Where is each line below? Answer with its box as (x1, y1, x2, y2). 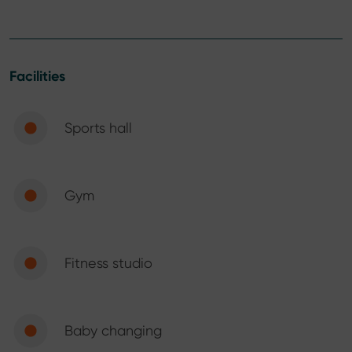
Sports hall (64, 119, 132, 136)
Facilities (9, 66, 65, 85)
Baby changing (64, 321, 162, 339)
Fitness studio (64, 254, 152, 271)
